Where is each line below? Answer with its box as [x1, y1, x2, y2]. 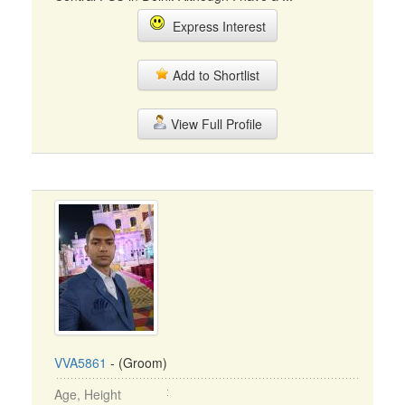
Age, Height [54, 385, 121, 403]
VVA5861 [54, 353, 107, 372]
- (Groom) [107, 353, 167, 372]
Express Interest [165, 17, 266, 35]
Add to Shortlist [169, 66, 259, 84]
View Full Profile [166, 115, 262, 133]
